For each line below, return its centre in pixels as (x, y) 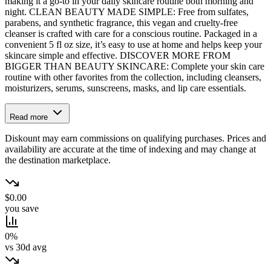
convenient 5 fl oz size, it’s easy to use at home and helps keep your (133, 45)
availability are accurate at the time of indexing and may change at (130, 149)
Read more (30, 117)
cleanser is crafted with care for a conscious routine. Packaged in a (131, 34)
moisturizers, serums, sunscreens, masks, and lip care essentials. (126, 88)
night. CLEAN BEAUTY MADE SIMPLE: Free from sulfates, (127, 12)
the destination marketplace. (58, 160)
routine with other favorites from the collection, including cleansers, (133, 77)
